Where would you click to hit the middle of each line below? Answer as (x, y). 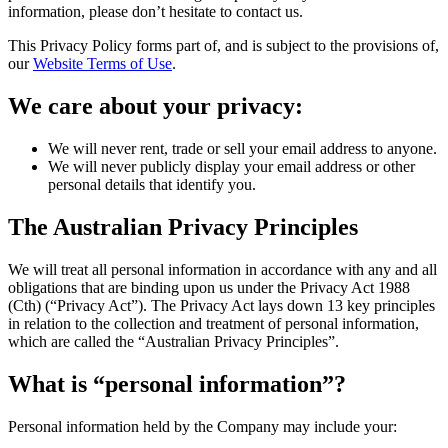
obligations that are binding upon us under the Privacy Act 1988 (209, 287)
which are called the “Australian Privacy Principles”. (173, 341)
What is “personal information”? (177, 383)
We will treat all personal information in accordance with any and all (222, 269)
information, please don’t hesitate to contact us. (155, 12)
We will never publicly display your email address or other (231, 167)
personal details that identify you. (152, 185)
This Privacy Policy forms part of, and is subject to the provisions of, (223, 46)
